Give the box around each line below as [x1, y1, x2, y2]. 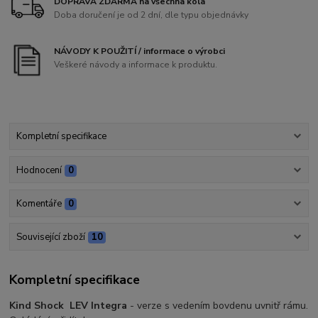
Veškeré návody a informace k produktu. [54, 59, 218, 71]
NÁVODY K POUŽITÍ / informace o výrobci [54, 45, 226, 57]
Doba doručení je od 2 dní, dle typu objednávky [54, 9, 249, 21]
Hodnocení [16, 163, 62, 177]
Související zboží [16, 231, 85, 244]
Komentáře [16, 197, 62, 210]
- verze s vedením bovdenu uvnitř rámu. [130, 298, 309, 312]
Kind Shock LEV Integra [9, 298, 131, 312]
